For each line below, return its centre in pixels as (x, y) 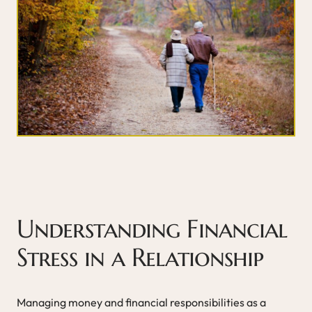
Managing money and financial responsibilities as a (141, 302)
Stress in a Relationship (140, 257)
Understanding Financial (152, 228)
